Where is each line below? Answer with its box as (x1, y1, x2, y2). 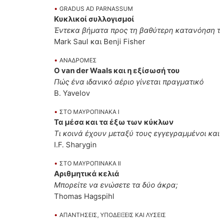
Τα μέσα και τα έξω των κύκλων (54, 117, 174, 127)
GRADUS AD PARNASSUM (59, 5, 133, 13)
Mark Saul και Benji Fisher (54, 37, 145, 47)
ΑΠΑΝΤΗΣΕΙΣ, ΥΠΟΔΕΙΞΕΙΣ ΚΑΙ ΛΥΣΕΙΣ (59, 211, 166, 219)
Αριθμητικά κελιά (54, 169, 119, 179)
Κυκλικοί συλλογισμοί (54, 14, 134, 24)
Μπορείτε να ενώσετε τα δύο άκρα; (54, 180, 178, 190)
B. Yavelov (54, 88, 90, 98)
